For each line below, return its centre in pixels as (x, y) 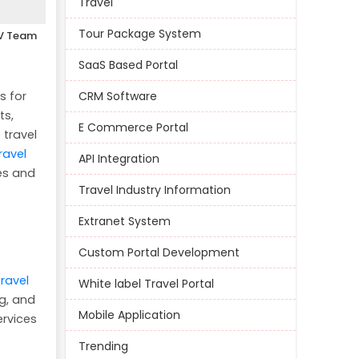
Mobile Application (129, 315)
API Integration (119, 159)
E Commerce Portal (133, 128)
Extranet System (124, 222)
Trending (103, 347)
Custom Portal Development (159, 253)
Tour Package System (139, 34)
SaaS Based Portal (128, 65)
